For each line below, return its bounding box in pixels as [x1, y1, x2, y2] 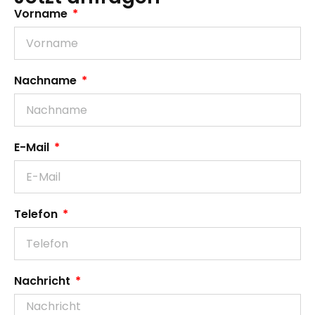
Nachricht [14, 273, 73, 290]
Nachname [14, 72, 79, 89]
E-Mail [14, 139, 52, 156]
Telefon [14, 206, 60, 223]
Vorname [14, 6, 70, 22]
